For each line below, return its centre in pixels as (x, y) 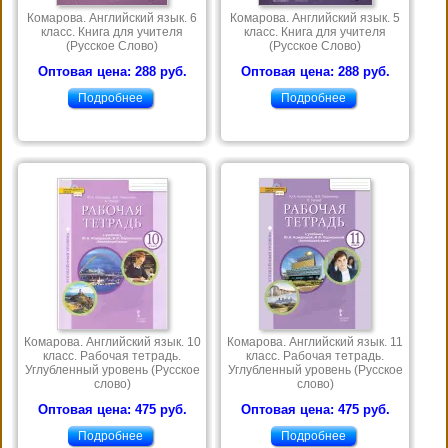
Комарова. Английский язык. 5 (315, 18)
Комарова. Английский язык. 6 (112, 18)
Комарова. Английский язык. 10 (112, 342)
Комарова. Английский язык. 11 (315, 342)
